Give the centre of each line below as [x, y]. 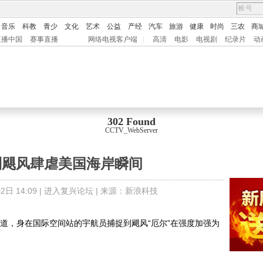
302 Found [131, 122]
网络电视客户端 [113, 39]
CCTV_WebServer [131, 130]
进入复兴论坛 [68, 191]
